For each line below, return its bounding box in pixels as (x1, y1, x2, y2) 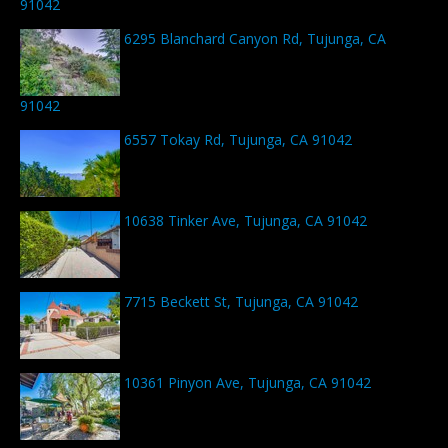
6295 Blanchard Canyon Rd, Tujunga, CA (120, 29, 386, 49)
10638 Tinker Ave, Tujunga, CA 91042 (120, 211, 367, 231)
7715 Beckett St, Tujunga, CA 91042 (120, 292, 358, 312)
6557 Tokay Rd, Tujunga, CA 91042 (120, 130, 352, 150)
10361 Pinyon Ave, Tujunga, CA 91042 (120, 373, 371, 393)
